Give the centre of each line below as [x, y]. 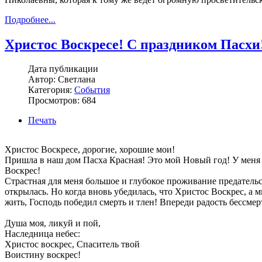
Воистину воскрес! [43, 255]
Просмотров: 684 [62, 101]
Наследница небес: [42, 234]
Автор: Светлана [62, 80]
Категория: [51, 90]
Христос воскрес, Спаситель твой [72, 244]
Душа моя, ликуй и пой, [53, 223]
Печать [42, 120]
